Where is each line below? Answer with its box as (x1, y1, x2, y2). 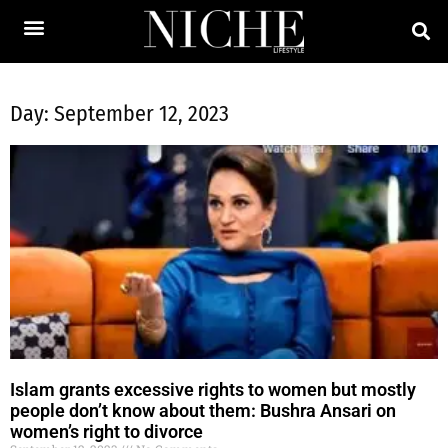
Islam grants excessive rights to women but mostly (10, 378, 416, 400)
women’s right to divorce (10, 420, 203, 442)
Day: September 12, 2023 (10, 99, 229, 127)
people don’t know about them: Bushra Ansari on (10, 399, 396, 421)
